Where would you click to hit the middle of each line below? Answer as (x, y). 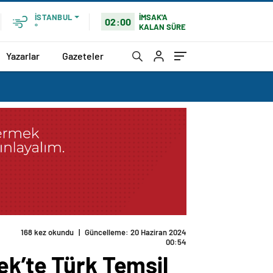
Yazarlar (23, 55)
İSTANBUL (53, 17)
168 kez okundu (47, 232)
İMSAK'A (154, 17)
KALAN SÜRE (163, 27)
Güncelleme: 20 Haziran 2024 (136, 232)
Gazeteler (83, 55)
